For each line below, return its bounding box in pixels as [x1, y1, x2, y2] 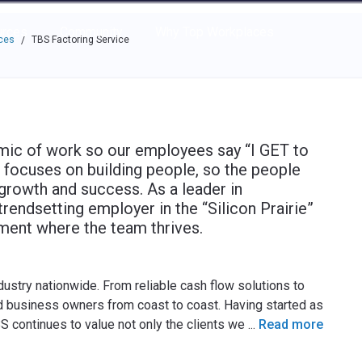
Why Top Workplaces [154, 24, 274, 40]
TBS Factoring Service [31, 34, 129, 45]
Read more [258, 317, 323, 332]
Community [59, 24, 123, 40]
